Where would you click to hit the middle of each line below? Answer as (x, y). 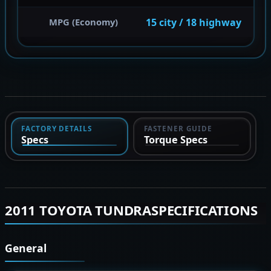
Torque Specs (175, 140)
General (26, 248)
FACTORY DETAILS (57, 129)
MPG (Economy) (83, 22)
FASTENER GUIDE (178, 129)
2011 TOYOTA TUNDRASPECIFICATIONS (131, 210)
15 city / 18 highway (194, 22)
